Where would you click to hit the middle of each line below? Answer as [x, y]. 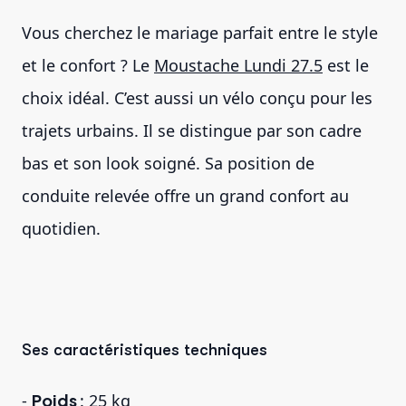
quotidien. [61, 228]
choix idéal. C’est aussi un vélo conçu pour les [197, 97]
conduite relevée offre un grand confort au [185, 195]
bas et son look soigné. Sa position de [168, 163]
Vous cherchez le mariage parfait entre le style [200, 32]
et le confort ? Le [88, 65]
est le [346, 65]
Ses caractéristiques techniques [145, 349]
